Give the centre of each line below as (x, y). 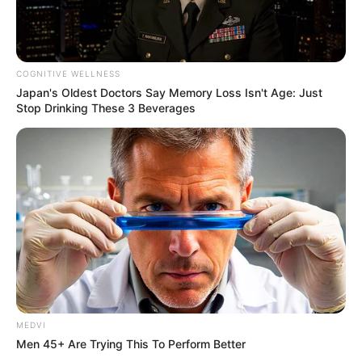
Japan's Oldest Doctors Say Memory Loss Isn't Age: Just (169, 93)
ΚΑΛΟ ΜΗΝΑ (287, 257)
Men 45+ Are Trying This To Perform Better (131, 343)
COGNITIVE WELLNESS (68, 74)
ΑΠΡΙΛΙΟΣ (57, 257)
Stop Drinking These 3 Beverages (106, 108)
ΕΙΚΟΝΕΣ (137, 257)
